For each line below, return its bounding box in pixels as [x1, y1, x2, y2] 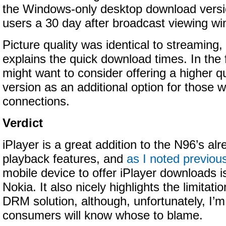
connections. [3, 95, 70, 108]
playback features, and [3, 152, 127, 165]
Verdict [3, 117, 43, 130]
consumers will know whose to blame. [3, 209, 203, 222]
